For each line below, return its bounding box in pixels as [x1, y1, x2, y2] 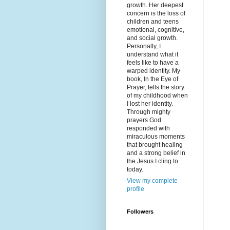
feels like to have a [127, 59, 179, 67]
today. [127, 166, 143, 174]
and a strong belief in [127, 149, 185, 157]
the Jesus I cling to [127, 158, 178, 165]
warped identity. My [127, 67, 180, 75]
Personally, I [127, 43, 161, 50]
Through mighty [127, 108, 170, 116]
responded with [127, 125, 170, 132]
